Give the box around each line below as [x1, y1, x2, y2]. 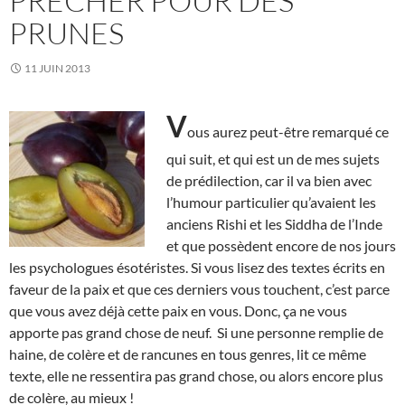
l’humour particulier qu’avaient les [166, 193, 376, 211]
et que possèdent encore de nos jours [166, 236, 396, 254]
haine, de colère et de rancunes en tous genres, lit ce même [9, 344, 366, 363]
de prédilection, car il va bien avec [166, 171, 372, 189]
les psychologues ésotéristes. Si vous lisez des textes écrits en [9, 258, 385, 276]
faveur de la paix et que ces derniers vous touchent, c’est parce [9, 279, 390, 297]
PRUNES [9, 14, 124, 52]
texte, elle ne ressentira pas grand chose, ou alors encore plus [9, 366, 383, 384]
